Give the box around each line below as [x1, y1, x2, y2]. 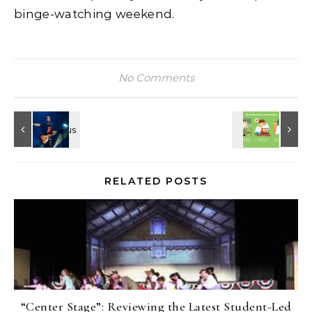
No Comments [118, 71, 194, 85]
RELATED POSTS [104, 175, 208, 188]
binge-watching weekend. [14, 7, 175, 22]
